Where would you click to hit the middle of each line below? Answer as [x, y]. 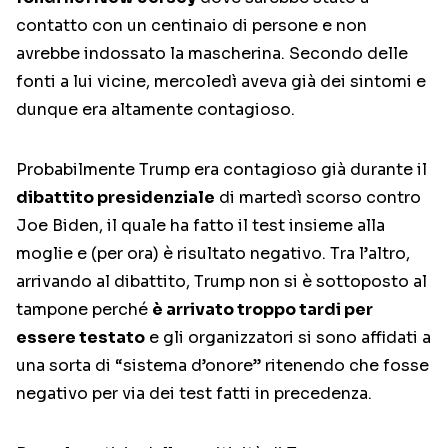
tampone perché [84, 310]
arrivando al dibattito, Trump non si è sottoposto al [221, 282]
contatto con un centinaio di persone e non [191, 26]
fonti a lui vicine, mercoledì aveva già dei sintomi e [221, 82]
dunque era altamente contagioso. [155, 110]
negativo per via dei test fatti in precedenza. [194, 394]
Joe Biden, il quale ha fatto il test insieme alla [200, 226]
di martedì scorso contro [318, 198]
